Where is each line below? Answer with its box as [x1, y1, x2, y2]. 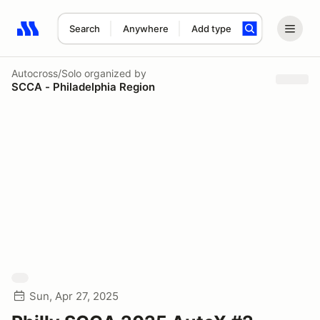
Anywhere [122, 23, 169, 34]
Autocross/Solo [11, 66, 81, 79]
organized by [81, 66, 146, 79]
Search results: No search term [16, 29, 183, 44]
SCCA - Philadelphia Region [11, 79, 155, 94]
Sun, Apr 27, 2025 [29, 289, 119, 303]
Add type [191, 23, 231, 34]
